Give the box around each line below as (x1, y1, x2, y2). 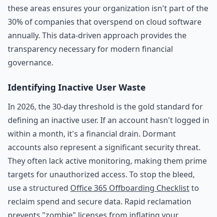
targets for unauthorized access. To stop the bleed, (8, 169, 195, 180)
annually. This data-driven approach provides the (8, 30, 186, 41)
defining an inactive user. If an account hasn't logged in (8, 115, 209, 125)
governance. (8, 57, 53, 68)
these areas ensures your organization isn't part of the (8, 3, 208, 14)
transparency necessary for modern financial (8, 44, 173, 54)
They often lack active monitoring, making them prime (8, 155, 207, 166)
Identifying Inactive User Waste (8, 81, 146, 93)
